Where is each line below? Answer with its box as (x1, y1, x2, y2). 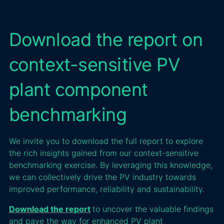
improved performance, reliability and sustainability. (8, 183, 204, 194)
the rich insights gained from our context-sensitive (8, 147, 198, 158)
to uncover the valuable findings (92, 203, 213, 214)
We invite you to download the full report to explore (8, 135, 203, 146)
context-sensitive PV (8, 53, 180, 75)
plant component (8, 78, 148, 100)
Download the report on (8, 28, 203, 50)
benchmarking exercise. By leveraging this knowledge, (8, 159, 212, 170)
